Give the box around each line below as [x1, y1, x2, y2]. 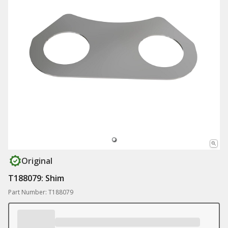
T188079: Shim [8, 173, 64, 184]
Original [21, 155, 52, 167]
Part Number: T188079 [8, 188, 73, 197]
